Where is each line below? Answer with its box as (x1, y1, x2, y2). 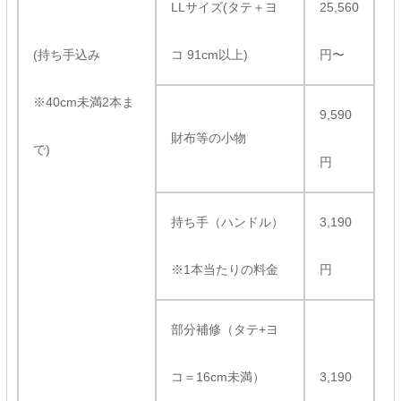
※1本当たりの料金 (170, 261, 278, 277)
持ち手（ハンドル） (170, 214, 284, 229)
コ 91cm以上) (170, 47, 248, 62)
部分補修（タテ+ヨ (170, 321, 278, 337)
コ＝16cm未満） (170, 369, 265, 384)
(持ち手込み (32, 47, 100, 62)
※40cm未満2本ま (32, 94, 134, 109)
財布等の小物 (170, 130, 246, 145)
